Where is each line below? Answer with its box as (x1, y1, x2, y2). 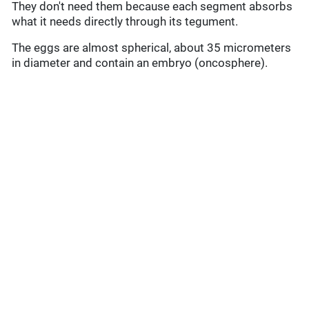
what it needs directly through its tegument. (12, 14, 239, 29)
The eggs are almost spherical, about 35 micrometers (12, 41, 292, 55)
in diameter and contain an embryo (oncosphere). (12, 56, 268, 70)
